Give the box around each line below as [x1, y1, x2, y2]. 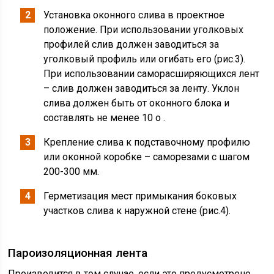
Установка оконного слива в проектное [43, 9, 225, 21]
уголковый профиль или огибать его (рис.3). [43, 53, 246, 65]
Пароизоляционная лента [8, 246, 148, 260]
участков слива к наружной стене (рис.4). [43, 205, 231, 217]
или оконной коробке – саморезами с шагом [43, 151, 250, 163]
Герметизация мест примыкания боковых [43, 190, 237, 202]
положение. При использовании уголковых [43, 24, 244, 35]
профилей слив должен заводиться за [43, 39, 220, 50]
